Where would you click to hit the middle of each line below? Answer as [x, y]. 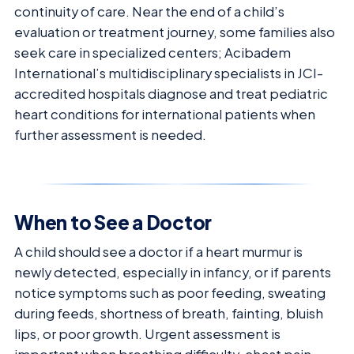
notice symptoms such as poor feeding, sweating [170, 293]
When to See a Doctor [113, 222]
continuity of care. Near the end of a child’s [149, 12]
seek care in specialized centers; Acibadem [153, 53]
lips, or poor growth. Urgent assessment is [147, 334]
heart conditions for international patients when [165, 115]
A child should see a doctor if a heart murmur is [158, 252]
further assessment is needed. [110, 135]
